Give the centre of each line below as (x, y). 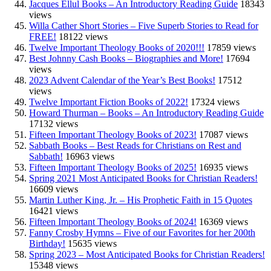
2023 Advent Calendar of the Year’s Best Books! (122, 80)
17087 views (224, 134)
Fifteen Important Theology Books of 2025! (113, 167)
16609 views (54, 189)
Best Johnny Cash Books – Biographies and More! (126, 58)
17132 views (54, 123)
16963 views (90, 156)
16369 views (224, 221)
